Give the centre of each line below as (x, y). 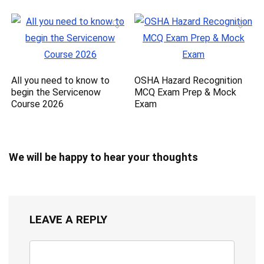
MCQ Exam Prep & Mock (186, 93)
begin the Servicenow (56, 93)
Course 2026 (38, 104)
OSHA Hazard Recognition (189, 81)
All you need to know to (61, 81)
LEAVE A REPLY (68, 220)
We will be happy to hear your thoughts (103, 157)
